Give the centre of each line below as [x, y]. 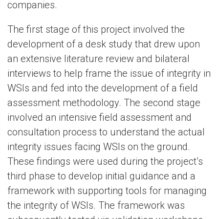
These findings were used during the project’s [105, 162]
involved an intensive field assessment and [99, 118]
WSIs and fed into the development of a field [103, 88]
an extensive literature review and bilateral [99, 59]
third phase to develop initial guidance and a [101, 176]
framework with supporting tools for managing [107, 191]
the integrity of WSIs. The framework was [96, 206]
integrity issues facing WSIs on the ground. [99, 147]
